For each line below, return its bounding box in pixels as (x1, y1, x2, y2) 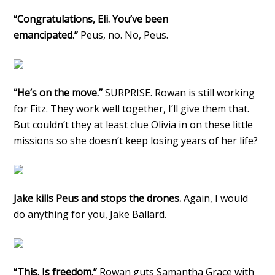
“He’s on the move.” (14, 85, 103, 99)
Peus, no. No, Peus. (80, 28, 169, 42)
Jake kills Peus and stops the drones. (14, 191, 184, 205)
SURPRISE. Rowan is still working (103, 85, 255, 99)
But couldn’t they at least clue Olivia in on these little (14, 117, 254, 131)
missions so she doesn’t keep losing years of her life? (14, 133, 258, 147)
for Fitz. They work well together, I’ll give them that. (14, 101, 250, 115)
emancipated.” (14, 28, 81, 42)
